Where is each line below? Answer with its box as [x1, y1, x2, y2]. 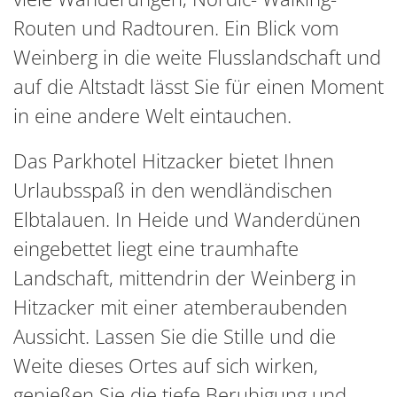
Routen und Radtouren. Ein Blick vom [13, 13, 339, 41]
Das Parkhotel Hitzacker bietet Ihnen [13, 146, 334, 174]
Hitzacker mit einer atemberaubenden [13, 292, 347, 320]
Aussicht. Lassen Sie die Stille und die [13, 322, 336, 349]
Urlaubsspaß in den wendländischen [13, 175, 332, 203]
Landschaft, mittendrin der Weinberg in [13, 263, 356, 291]
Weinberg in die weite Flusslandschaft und [13, 43, 381, 70]
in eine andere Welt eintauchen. [13, 101, 302, 128]
